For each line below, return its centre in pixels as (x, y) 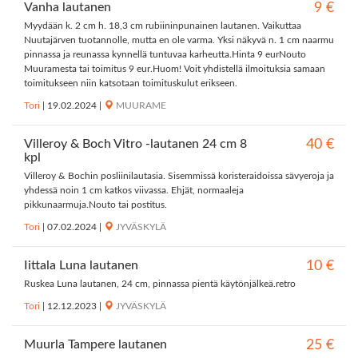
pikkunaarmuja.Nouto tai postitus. (95, 205)
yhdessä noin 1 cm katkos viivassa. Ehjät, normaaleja (134, 191)
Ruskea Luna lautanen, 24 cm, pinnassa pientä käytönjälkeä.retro (160, 284)
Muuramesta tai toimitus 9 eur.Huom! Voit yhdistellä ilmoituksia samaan (175, 69)
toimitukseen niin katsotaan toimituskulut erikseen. (131, 84)
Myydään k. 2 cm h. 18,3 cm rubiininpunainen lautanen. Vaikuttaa (163, 26)
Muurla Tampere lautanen (95, 345)
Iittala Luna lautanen (81, 266)
